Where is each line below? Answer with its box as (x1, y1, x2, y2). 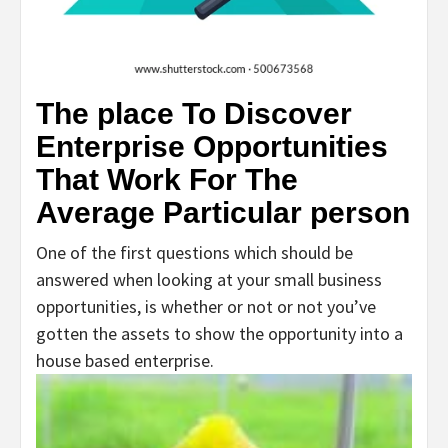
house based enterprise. (36, 348, 214, 372)
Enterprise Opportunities (36, 129, 388, 163)
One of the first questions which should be (36, 240, 353, 264)
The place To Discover (36, 96, 352, 130)
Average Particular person (36, 195, 410, 229)
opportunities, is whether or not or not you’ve (36, 294, 376, 318)
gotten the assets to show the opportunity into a (36, 321, 403, 345)
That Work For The (36, 162, 298, 196)
